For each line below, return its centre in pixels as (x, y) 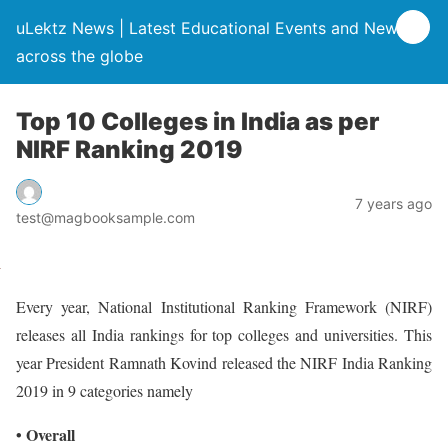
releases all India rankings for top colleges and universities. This (224, 334)
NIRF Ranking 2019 (129, 149)
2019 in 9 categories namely (104, 390)
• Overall (45, 434)
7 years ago (393, 203)
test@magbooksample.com (105, 217)
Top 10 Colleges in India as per (197, 121)
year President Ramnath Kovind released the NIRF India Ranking (224, 362)
